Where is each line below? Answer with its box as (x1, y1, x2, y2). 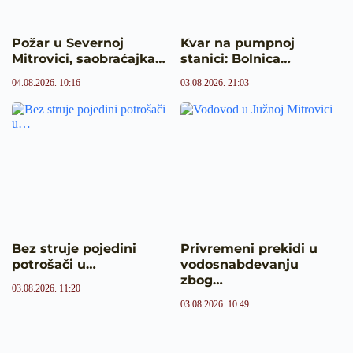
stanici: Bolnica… (180, 50, 291, 66)
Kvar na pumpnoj (180, 35, 295, 50)
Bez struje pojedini (12, 240, 136, 256)
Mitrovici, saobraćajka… (12, 50, 165, 66)
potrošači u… (12, 256, 96, 272)
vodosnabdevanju (180, 256, 299, 272)
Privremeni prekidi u (180, 240, 318, 256)
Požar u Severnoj (12, 35, 124, 50)
